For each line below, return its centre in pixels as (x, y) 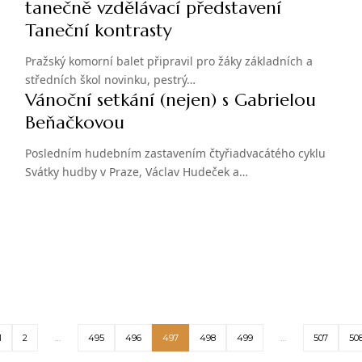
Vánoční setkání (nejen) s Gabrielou (170, 100)
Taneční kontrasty (98, 31)
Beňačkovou (74, 123)
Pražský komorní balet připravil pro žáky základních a (168, 61)
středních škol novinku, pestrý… (110, 80)
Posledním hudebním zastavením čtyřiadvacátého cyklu (175, 154)
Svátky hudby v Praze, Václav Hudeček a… (136, 172)
